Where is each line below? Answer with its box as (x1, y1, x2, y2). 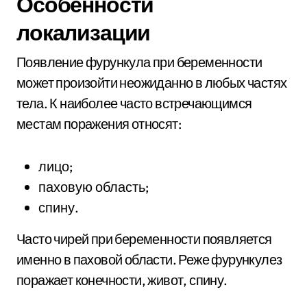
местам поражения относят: (16, 115, 181, 132)
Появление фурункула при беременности (16, 53, 262, 71)
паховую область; (38, 178, 149, 195)
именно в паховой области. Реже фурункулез (16, 251, 282, 268)
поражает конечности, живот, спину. (16, 271, 228, 288)
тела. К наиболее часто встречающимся (16, 95, 252, 112)
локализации (16, 19, 151, 46)
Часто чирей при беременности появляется (16, 230, 272, 247)
